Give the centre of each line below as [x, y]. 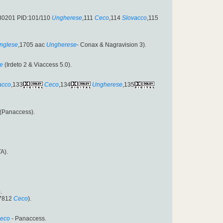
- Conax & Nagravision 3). [111, 45]
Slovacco [134, 18]
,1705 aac [31, 45]
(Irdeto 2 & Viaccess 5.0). [37, 65]
